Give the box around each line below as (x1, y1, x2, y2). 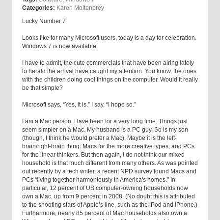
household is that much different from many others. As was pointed (22, 160, 198, 167)
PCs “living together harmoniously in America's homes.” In (22, 176, 175, 184)
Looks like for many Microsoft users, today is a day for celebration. (22, 34, 196, 42)
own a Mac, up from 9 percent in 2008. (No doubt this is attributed (22, 193, 195, 200)
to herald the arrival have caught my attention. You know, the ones (22, 68, 196, 75)
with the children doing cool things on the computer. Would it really (22, 76, 198, 83)
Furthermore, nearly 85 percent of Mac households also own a (22, 210, 187, 217)
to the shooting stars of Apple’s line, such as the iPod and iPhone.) (22, 201, 197, 209)
